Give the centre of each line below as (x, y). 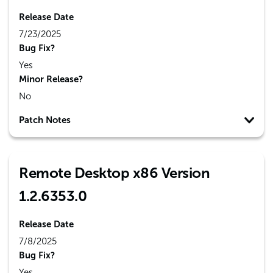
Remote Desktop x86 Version (114, 173)
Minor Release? (51, 79)
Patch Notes (45, 120)
